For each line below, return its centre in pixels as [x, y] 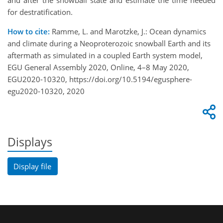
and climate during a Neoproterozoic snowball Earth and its [109, 44]
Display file [33, 166]
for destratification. [40, 12]
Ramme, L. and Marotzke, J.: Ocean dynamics [128, 32]
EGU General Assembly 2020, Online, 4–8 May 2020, [98, 67]
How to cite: [29, 32]
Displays [30, 142]
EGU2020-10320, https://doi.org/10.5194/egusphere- [100, 79]
